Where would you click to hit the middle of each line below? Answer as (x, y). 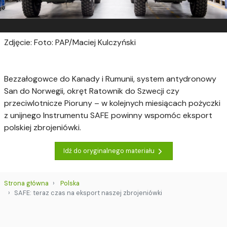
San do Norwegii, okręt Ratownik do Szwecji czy (92, 91)
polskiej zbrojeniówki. (43, 127)
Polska (70, 183)
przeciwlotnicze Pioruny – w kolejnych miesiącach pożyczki (112, 103)
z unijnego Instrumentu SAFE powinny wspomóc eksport (108, 115)
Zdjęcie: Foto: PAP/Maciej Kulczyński (70, 42)
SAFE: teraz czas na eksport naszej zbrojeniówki (88, 193)
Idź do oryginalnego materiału (109, 151)
